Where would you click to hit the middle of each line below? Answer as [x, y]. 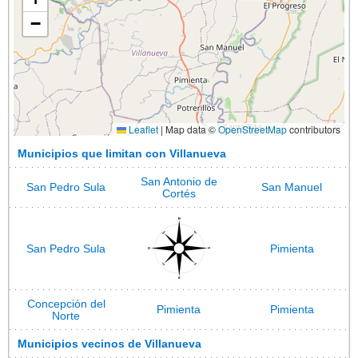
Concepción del [66, 304]
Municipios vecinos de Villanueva [109, 344]
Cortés [179, 193]
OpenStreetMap [253, 129]
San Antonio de [179, 181]
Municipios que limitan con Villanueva [122, 153]
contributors [314, 129]
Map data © [191, 129]
